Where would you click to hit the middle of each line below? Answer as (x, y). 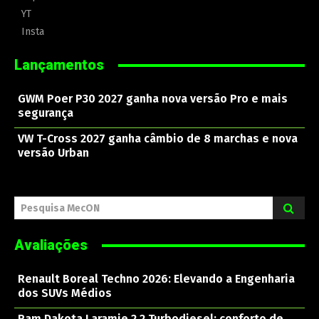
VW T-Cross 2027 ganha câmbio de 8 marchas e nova (158, 139)
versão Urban (53, 153)
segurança (46, 113)
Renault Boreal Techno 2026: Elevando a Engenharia (156, 279)
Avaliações (51, 245)
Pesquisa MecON (60, 208)
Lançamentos (59, 65)
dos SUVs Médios (65, 293)
